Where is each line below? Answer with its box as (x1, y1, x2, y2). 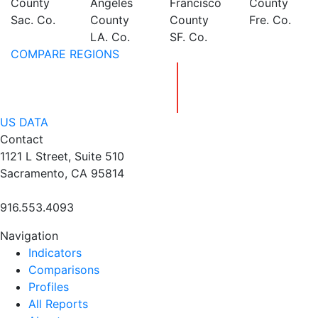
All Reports (28, 297, 88, 311)
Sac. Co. (11, 13, 55, 27)
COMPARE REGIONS (11, 47, 119, 61)
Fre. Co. (249, 13, 291, 27)
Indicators (28, 246, 82, 260)
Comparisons (28, 263, 99, 277)
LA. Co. (90, 30, 130, 44)
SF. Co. (170, 30, 207, 44)
